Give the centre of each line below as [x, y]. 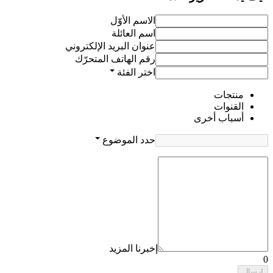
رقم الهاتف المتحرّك [115, 59]
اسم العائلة [133, 34]
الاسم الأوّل [133, 21]
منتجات [229, 95]
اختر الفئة [136, 73]
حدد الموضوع [129, 140]
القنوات [229, 107]
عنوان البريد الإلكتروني [110, 46]
